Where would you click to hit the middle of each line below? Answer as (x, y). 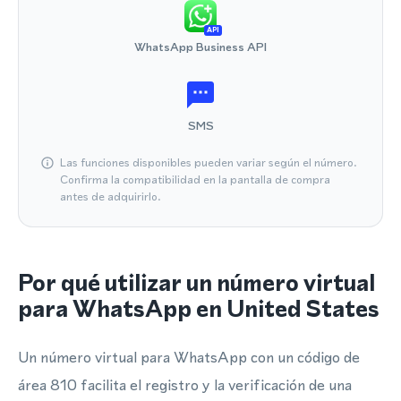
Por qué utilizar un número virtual (196, 283)
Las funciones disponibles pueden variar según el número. (209, 162)
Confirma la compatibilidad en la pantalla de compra (195, 179)
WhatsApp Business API (200, 47)
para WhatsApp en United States (199, 309)
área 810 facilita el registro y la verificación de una (185, 385)
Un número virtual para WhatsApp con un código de (189, 357)
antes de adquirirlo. (111, 196)
